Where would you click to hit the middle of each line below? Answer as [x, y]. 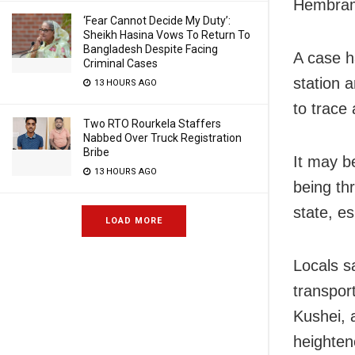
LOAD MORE [134, 221]
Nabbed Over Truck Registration [162, 138]
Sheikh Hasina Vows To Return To [167, 35]
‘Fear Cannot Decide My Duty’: [157, 21]
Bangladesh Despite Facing [151, 49]
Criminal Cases [120, 63]
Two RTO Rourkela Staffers [152, 124]
